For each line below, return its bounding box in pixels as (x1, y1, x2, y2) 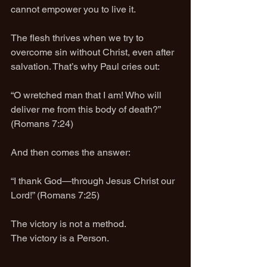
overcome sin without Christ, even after (11, 46, 176, 58)
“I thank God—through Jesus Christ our (11, 175, 177, 187)
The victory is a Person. (11, 232, 109, 244)
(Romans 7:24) (11, 118, 73, 129)
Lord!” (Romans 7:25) (11, 190, 100, 201)
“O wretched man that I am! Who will (11, 89, 164, 101)
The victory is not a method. (11, 218, 126, 229)
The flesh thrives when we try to (11, 32, 146, 44)
